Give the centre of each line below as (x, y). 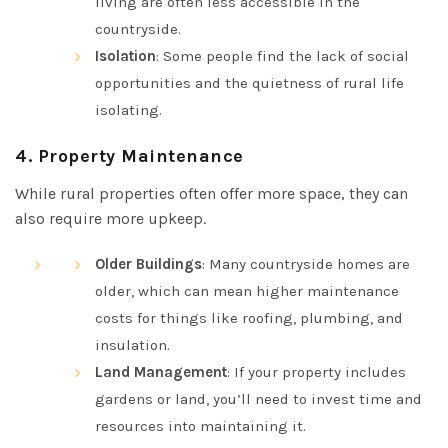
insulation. (132, 344)
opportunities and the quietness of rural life (249, 82)
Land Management (161, 371)
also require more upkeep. (110, 218)
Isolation (125, 55)
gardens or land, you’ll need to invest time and (258, 398)
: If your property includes (316, 371)
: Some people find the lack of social (282, 55)
